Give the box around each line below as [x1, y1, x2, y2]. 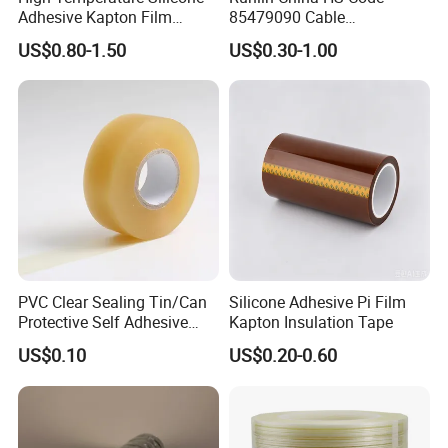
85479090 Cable [228, 5, 345, 28]
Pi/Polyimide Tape [18, 25, 149, 48]
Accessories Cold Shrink [228, 25, 398, 48]
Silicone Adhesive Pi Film [228, 291, 406, 314]
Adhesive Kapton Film [18, 5, 173, 28]
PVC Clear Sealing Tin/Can [18, 291, 208, 314]
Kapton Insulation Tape [228, 311, 393, 334]
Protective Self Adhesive [18, 311, 189, 334]
